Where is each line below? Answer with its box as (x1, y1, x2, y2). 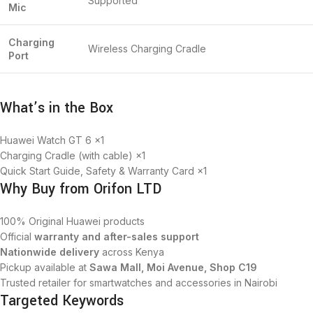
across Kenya (99, 246, 164, 258)
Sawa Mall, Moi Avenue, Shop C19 (89, 261, 257, 273)
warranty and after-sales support (34, 231, 199, 242)
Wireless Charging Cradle (88, 43, 206, 54)
